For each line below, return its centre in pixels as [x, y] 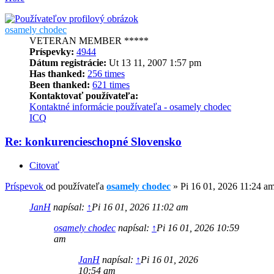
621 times [111, 85]
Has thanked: [57, 74]
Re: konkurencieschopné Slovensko [93, 142]
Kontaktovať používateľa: [84, 96]
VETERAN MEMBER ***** [89, 41]
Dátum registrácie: [68, 63]
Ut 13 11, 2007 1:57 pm [154, 63]
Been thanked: [60, 85]
